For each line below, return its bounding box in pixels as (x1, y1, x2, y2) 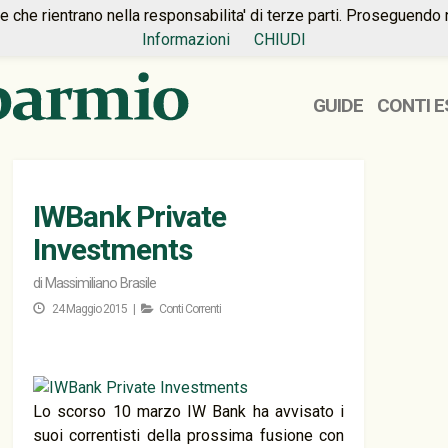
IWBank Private (33, 199, 226, 234)
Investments (33, 232, 192, 267)
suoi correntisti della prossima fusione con (33, 426, 344, 445)
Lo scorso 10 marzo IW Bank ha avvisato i (33, 402, 344, 421)
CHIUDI (254, 30, 306, 49)
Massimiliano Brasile (45, 275, 156, 292)
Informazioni (142, 30, 230, 49)
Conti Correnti (159, 302, 221, 316)
